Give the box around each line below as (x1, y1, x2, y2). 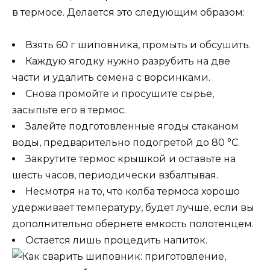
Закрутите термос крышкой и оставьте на (25, 152, 236, 165)
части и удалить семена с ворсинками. (12, 71, 210, 83)
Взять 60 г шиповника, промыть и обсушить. (25, 39, 251, 51)
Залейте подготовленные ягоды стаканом (25, 120, 239, 132)
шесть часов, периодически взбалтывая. (12, 169, 218, 181)
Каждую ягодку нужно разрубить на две (25, 55, 230, 67)
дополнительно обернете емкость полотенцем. (12, 218, 254, 230)
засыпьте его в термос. (12, 104, 126, 116)
